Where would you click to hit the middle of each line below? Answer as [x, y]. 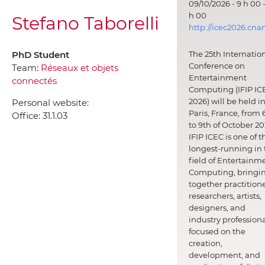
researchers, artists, [225, 196]
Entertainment [217, 78]
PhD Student [41, 54]
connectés [34, 80]
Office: [27, 115]
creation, [205, 243]
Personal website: [50, 102]
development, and [224, 255]
